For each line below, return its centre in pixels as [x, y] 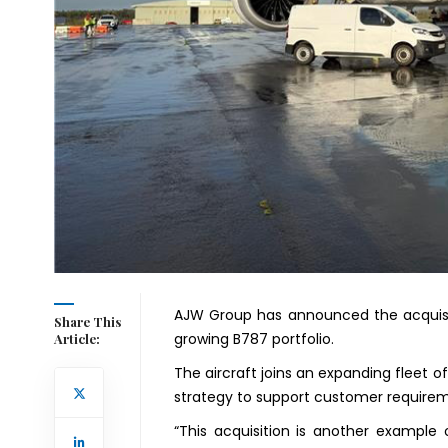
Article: [76, 339]
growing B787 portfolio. [253, 339]
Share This [87, 322]
